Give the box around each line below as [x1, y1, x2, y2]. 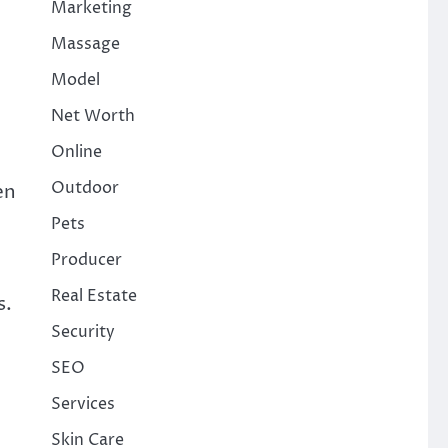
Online [50, 141, 102, 163]
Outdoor [50, 177, 119, 199]
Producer [50, 249, 122, 271]
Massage [50, 33, 120, 55]
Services [50, 393, 115, 415]
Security [50, 321, 115, 343]
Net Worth [50, 105, 135, 127]
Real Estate [50, 285, 137, 307]
